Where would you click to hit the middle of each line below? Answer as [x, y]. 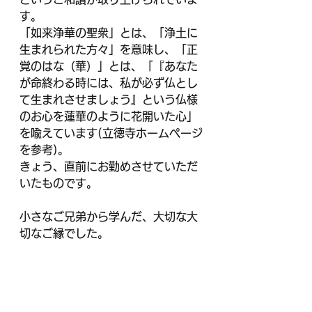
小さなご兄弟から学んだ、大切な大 [109, 217]
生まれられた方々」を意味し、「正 [109, 49]
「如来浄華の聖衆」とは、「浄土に [109, 33]
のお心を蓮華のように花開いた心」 [109, 116]
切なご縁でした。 [64, 233]
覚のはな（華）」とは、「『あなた [109, 66]
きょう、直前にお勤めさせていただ [109, 166]
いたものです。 [58, 183]
